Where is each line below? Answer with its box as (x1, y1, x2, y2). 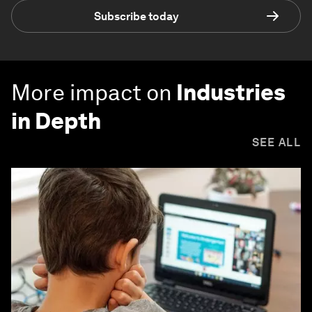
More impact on (11, 79, 172, 107)
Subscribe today (94, 9, 179, 23)
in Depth (11, 107, 101, 135)
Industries (176, 79, 286, 107)
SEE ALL (251, 136, 301, 150)
